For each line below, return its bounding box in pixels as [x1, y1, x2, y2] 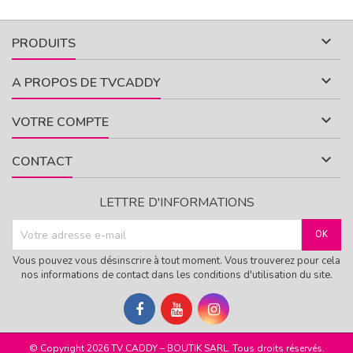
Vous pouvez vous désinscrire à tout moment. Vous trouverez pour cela [13, 254, 340, 269]
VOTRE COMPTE [12, 113, 109, 132]
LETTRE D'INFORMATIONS [98, 194, 255, 212]
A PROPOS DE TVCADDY [12, 74, 161, 92]
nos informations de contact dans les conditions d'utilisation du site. [20, 268, 333, 283]
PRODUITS [12, 35, 76, 53]
